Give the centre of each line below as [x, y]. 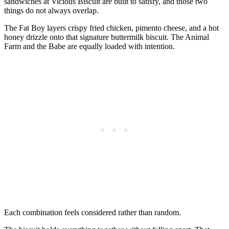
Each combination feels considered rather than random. [93, 213]
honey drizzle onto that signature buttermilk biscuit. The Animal [107, 37]
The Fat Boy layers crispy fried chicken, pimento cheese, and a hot [111, 28]
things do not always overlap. [51, 11]
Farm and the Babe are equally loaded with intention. [89, 47]
